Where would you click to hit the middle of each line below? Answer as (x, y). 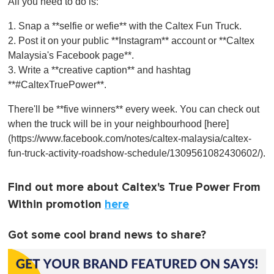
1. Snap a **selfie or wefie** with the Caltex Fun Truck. (125, 26)
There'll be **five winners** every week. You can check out (134, 109)
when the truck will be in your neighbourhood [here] (118, 124)
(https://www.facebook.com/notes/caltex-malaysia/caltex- (130, 139)
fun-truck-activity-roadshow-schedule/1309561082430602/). (137, 154)
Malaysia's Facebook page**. (71, 56)
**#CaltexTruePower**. (57, 85)
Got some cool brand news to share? (107, 235)
